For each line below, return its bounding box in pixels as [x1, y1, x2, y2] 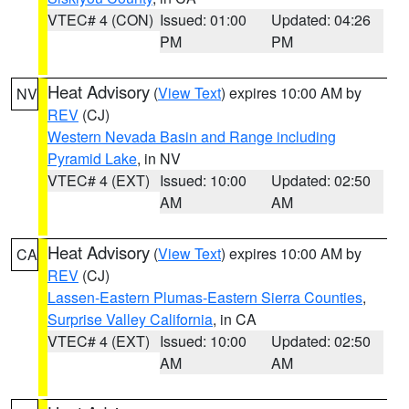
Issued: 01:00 [159, 9, 246, 30]
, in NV [137, 148, 181, 169]
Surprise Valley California [47, 309, 213, 330]
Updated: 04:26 [271, 9, 372, 30]
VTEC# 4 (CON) [47, 9, 153, 30]
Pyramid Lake [47, 148, 137, 169]
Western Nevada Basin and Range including [47, 126, 336, 147]
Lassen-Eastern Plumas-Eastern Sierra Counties [47, 287, 362, 308]
